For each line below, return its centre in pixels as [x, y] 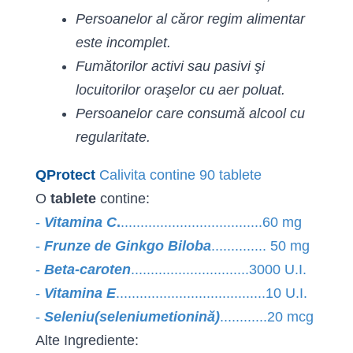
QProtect [65, 175]
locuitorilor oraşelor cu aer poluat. [180, 90]
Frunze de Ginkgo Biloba [128, 246]
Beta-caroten [87, 269]
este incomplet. [123, 43]
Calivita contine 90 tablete [178, 175]
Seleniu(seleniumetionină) [132, 317]
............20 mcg [267, 317]
